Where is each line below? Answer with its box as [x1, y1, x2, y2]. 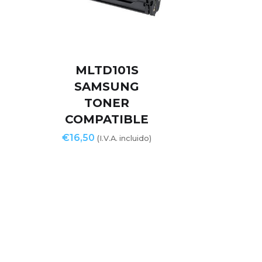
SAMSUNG [74, 80, 140, 94]
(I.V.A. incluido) [97, 134, 152, 143]
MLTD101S [75, 63, 139, 78]
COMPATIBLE [65, 112, 149, 127]
